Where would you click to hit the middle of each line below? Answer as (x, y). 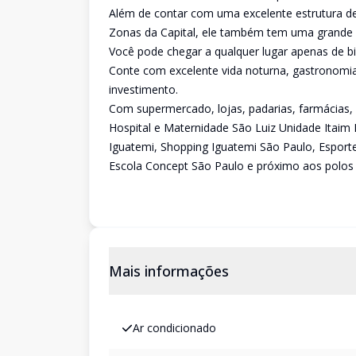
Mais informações (169, 271)
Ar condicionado (174, 328)
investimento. (143, 89)
